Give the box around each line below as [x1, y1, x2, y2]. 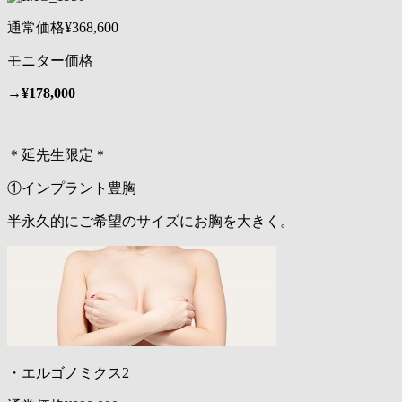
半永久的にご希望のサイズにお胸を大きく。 [7, 214, 294, 230]
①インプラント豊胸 [7, 180, 136, 197]
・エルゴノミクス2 [7, 365, 129, 381]
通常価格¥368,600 [7, 20, 118, 36]
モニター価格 [7, 53, 93, 69]
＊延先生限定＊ [7, 147, 108, 163]
